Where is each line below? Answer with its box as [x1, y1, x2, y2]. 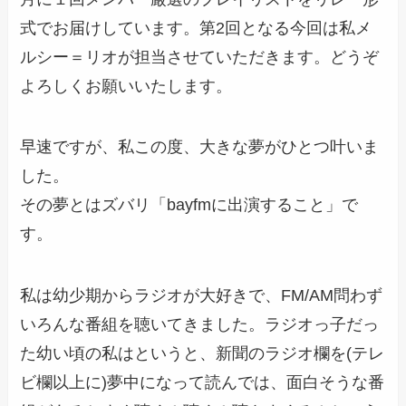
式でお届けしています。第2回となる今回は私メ [20, 18, 372, 37]
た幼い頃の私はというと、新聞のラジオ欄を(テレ [20, 344, 385, 363]
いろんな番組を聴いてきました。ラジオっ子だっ [20, 315, 380, 334]
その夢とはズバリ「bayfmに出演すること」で [20, 196, 359, 215]
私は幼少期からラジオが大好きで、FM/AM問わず [20, 286, 383, 305]
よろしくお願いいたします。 [20, 76, 233, 95]
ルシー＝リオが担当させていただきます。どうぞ [20, 47, 380, 66]
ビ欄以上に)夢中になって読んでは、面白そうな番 [20, 373, 385, 392]
